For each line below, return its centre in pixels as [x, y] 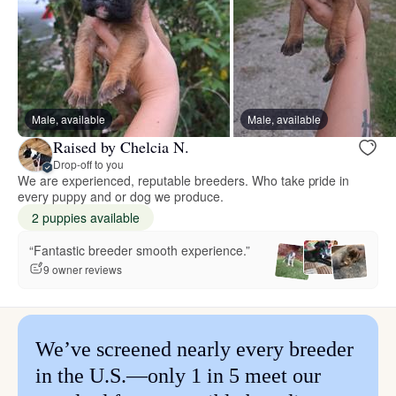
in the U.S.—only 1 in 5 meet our [178, 375]
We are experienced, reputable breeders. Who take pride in [184, 180]
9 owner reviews [83, 269]
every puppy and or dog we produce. [121, 196]
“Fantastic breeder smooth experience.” [140, 251]
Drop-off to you [88, 164]
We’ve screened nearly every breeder [194, 349]
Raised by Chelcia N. [121, 147]
